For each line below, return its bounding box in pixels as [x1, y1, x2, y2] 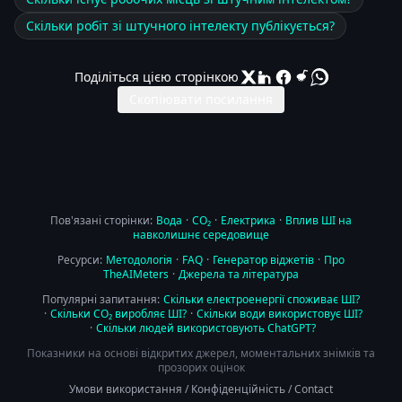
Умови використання [69, 380, 182, 397]
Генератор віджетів [213, 251, 314, 267]
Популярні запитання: [42, 291, 160, 307]
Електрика [221, 212, 275, 228]
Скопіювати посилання [129, 90, 273, 108]
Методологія [106, 251, 172, 267]
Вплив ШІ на [285, 212, 352, 228]
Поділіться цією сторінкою [74, 67, 239, 85]
